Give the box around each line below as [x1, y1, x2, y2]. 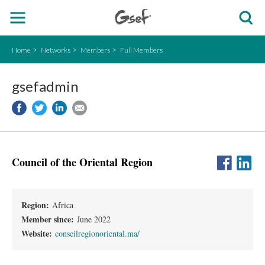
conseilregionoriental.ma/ [55, 228, 140, 239]
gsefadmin [12, 77, 79, 95]
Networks [41, 46, 70, 54]
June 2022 [77, 214, 111, 225]
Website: [21, 227, 55, 240]
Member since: [21, 213, 77, 225]
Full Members [120, 46, 163, 54]
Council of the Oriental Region [12, 154, 153, 170]
